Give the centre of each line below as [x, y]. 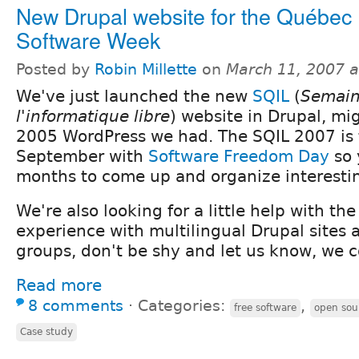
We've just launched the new [134, 96]
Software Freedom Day [239, 156]
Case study [46, 331]
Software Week [88, 39]
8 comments [76, 305]
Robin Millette [146, 69]
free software [265, 307]
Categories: [184, 305]
